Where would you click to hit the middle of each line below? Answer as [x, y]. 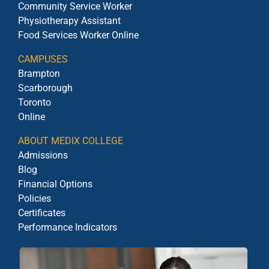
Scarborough [45, 88]
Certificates [42, 213]
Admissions [43, 156]
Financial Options [55, 184]
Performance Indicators [68, 228]
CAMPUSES [43, 59]
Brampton [39, 74]
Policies [35, 199]
